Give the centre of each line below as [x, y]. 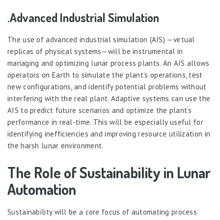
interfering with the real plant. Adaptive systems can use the [109, 98]
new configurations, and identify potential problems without [107, 87]
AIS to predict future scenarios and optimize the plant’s [100, 110]
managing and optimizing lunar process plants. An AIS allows [109, 63]
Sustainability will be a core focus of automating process [102, 212]
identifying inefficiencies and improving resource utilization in [109, 134]
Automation [42, 189]
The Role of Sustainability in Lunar [109, 172]
